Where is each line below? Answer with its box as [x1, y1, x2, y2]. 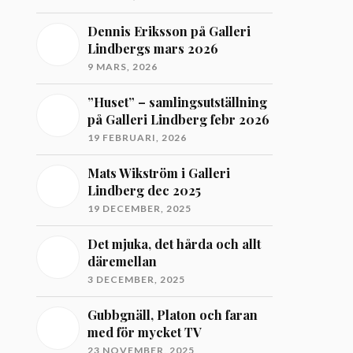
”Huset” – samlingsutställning [87, 94, 268, 110]
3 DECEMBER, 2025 [87, 273, 186, 285]
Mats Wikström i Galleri [87, 165, 231, 181]
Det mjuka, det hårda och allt [87, 236, 262, 252]
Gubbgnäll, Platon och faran [87, 307, 258, 323]
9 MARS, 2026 [87, 61, 158, 72]
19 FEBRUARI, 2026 [87, 132, 188, 143]
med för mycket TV [87, 324, 203, 340]
